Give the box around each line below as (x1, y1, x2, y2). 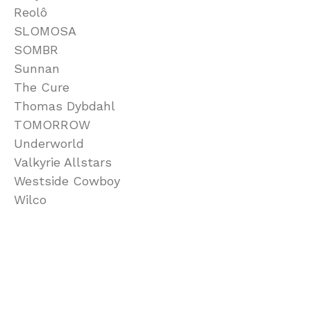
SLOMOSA (14, 24, 76, 39)
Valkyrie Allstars (14, 155, 112, 170)
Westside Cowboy (14, 174, 120, 189)
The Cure (14, 80, 69, 95)
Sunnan (14, 61, 60, 76)
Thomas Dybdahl (14, 99, 115, 114)
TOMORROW (14, 117, 90, 133)
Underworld (14, 136, 84, 151)
